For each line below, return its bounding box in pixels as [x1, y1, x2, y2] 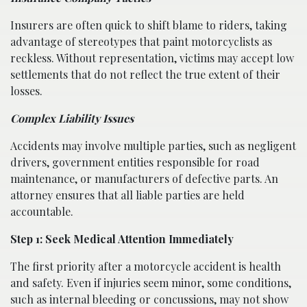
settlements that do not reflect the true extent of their [10, 66, 280, 82]
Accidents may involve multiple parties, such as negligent [10, 138, 296, 153]
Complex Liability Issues [10, 110, 134, 125]
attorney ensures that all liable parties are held [10, 187, 245, 202]
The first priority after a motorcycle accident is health [10, 258, 281, 273]
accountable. [10, 204, 73, 219]
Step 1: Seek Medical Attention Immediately [10, 231, 234, 246]
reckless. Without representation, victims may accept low [10, 50, 294, 65]
